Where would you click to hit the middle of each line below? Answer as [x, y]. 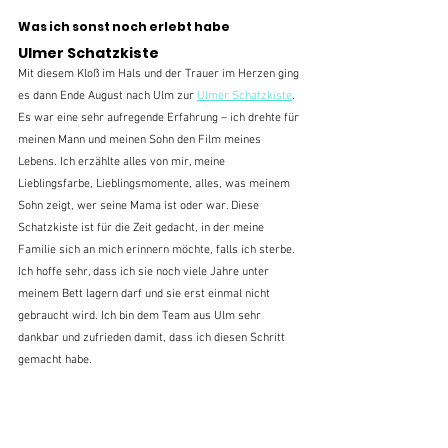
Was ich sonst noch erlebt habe [124, 26]
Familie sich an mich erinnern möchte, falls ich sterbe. [158, 249]
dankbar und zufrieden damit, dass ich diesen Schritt [153, 337]
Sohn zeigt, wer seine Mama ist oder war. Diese [140, 205]
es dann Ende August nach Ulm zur [107, 95]
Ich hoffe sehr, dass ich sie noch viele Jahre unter [145, 271]
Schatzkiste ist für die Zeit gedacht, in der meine [142, 227]
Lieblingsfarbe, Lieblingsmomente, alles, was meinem [155, 183]
